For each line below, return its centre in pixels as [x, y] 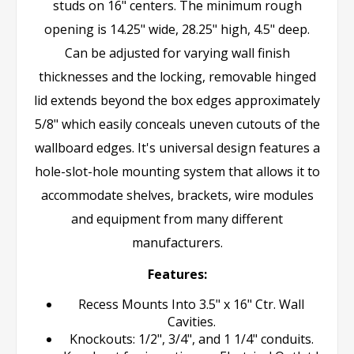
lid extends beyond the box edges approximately [177, 100]
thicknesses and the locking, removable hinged [177, 76]
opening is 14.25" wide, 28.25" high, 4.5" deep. [177, 29]
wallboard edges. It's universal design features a [177, 147]
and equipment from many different [177, 218]
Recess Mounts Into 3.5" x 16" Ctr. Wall [191, 304]
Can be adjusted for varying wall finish [177, 53]
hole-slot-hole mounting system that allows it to [177, 171]
